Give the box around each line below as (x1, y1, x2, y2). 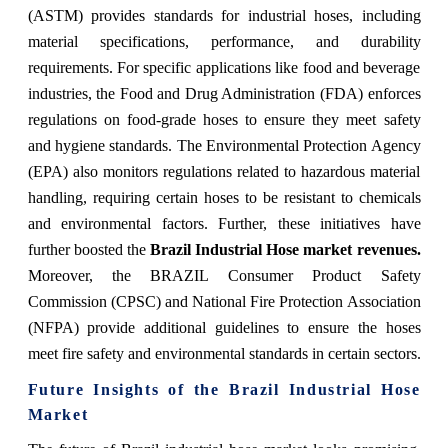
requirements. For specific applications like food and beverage (27, 58, 421, 76)
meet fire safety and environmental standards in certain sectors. (27, 344, 421, 362)
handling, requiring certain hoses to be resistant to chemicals (27, 188, 421, 206)
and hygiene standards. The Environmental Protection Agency (27, 136, 421, 154)
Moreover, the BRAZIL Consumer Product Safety (27, 266, 421, 284)
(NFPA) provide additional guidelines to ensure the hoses (27, 318, 421, 336)
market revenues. (299, 240, 421, 258)
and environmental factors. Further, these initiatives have (27, 214, 421, 232)
